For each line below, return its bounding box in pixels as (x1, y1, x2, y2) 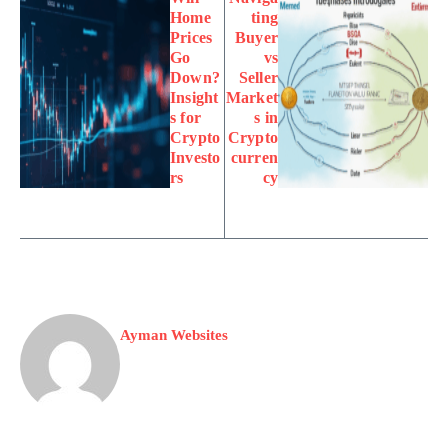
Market (225, 88, 278, 106)
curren (230, 148, 278, 166)
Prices (170, 28, 213, 46)
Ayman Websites (120, 326, 228, 343)
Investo (170, 148, 221, 166)
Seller (238, 68, 278, 86)
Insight (170, 88, 219, 106)
